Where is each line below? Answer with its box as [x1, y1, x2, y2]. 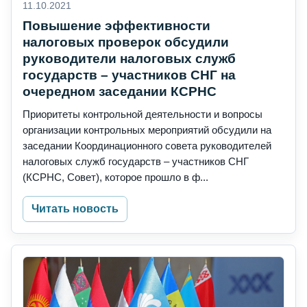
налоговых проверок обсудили [23, 35, 229, 50]
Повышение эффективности [23, 19, 210, 34]
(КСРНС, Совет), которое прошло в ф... [23, 171, 208, 184]
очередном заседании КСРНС [23, 84, 217, 99]
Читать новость [32, 203, 119, 215]
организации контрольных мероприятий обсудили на [23, 124, 271, 136]
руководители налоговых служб [23, 51, 236, 66]
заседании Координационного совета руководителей [23, 140, 271, 152]
